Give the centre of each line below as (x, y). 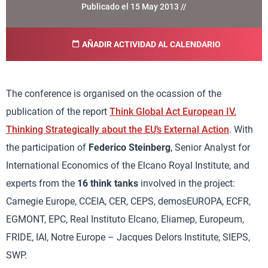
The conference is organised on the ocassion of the (114, 94)
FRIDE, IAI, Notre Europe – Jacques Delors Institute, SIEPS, (128, 237)
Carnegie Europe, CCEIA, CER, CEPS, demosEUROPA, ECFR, (128, 201)
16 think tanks (108, 183)
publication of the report (58, 112)
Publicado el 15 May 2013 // (134, 7)
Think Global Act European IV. (173, 112)
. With (241, 130)
